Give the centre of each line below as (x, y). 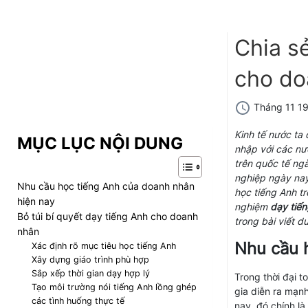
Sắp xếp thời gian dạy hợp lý (91, 273)
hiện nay (36, 201)
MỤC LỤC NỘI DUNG (100, 143)
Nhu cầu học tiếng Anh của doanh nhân (106, 186)
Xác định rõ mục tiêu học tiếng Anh (104, 246)
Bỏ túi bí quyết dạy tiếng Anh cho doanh (108, 216)
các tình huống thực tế (78, 301)
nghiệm (252, 207)
